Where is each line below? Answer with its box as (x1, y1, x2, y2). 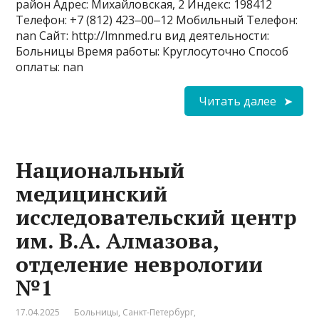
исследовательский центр (16, 203, 298, 232)
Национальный (16, 156, 185, 185)
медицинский (16, 179, 168, 209)
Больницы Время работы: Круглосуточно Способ (16, 43, 289, 60)
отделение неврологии (16, 250, 263, 279)
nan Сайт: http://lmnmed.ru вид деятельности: (16, 28, 270, 44)
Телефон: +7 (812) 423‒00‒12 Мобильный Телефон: (16, 12, 298, 28)
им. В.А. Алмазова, (16, 226, 219, 256)
